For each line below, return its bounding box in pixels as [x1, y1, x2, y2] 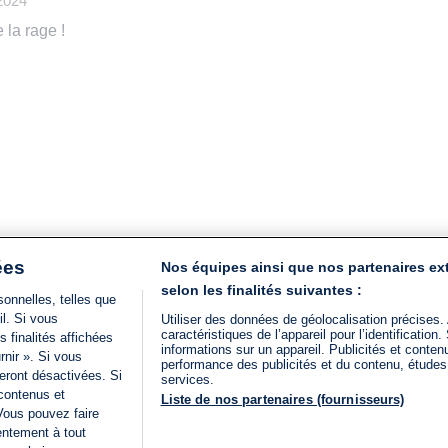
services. [160, 372, 214, 387]
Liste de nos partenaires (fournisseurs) [160, 392, 405, 407]
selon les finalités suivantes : [160, 282, 362, 298]
